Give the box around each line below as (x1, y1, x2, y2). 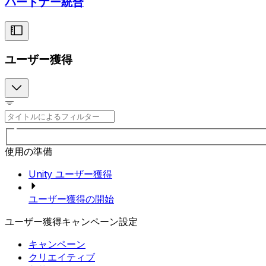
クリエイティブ (28, 251, 95, 263)
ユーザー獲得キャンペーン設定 (5, 215, 138, 227)
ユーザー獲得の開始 (28, 192, 114, 205)
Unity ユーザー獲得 (28, 167, 112, 180)
